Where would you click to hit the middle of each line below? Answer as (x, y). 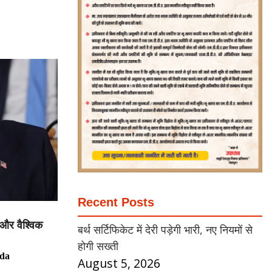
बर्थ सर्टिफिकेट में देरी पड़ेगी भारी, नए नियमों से (165, 229)
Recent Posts (116, 202)
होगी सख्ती (98, 246)
